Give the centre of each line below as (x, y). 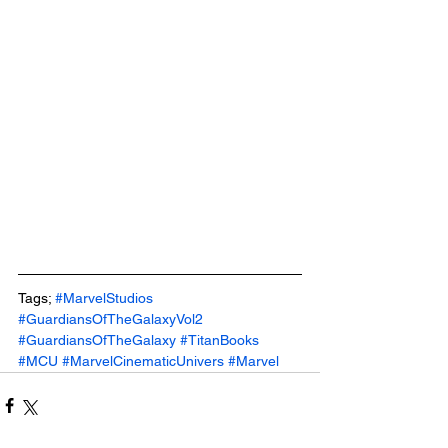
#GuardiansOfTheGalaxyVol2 (110, 318)
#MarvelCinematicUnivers (143, 360)
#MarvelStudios (104, 297)
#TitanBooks (219, 339)
